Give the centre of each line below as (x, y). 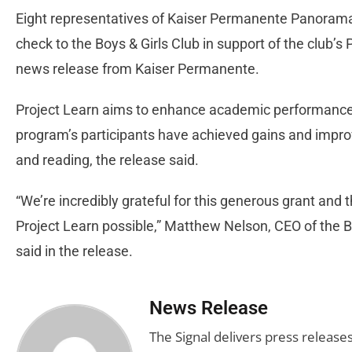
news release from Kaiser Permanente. (141, 69)
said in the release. (76, 251)
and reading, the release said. (109, 160)
